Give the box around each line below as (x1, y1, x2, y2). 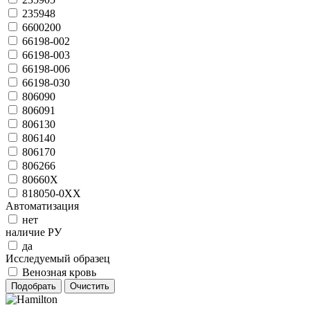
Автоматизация (6, 199, 79, 212)
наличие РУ (6, 226, 62, 238)
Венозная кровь (22, 266, 96, 278)
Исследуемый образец (6, 252, 110, 264)
